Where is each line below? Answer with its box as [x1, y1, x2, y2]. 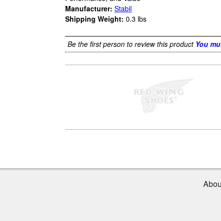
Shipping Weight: [65, 14, 124, 24]
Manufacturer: [65, 3, 112, 14]
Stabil [114, 3, 132, 14]
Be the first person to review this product [68, 39, 193, 49]
